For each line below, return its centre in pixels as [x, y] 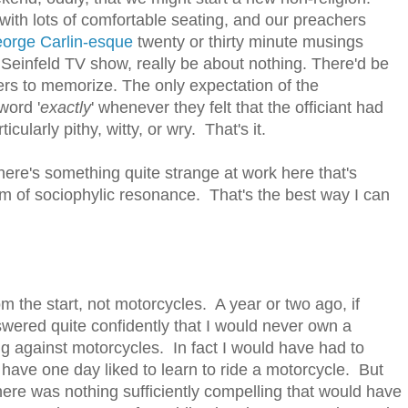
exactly [66, 108]
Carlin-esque [87, 42]
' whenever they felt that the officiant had [237, 108]
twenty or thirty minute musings [248, 42]
